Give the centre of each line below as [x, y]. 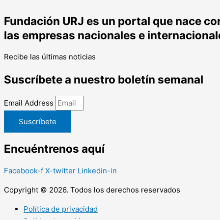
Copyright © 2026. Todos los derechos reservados [92, 190]
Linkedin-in [97, 171]
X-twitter [60, 171]
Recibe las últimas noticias [50, 57]
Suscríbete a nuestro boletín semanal [104, 79]
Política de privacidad [61, 209]
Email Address [30, 103]
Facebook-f [24, 171]
